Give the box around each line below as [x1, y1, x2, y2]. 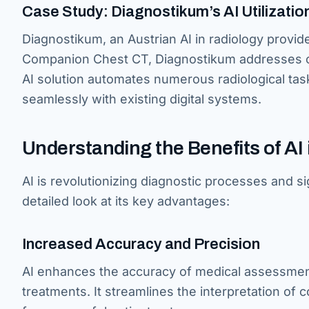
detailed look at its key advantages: [22, 193, 230, 208]
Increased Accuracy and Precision [22, 235, 260, 252]
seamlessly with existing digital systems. [22, 91, 261, 106]
